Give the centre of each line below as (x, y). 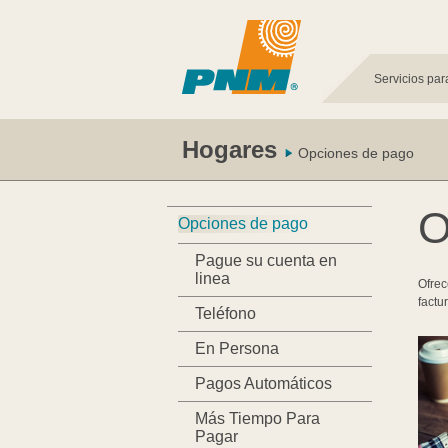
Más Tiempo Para (257, 419)
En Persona (236, 349)
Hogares (229, 149)
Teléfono (225, 314)
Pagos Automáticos (263, 384)
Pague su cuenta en (265, 261)
